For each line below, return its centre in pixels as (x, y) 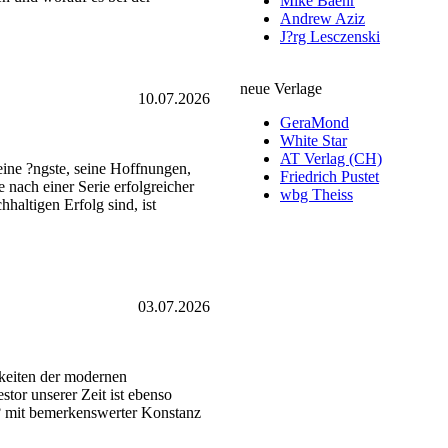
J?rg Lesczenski (330, 36)
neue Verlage (281, 88)
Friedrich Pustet (329, 176)
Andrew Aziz (322, 18)
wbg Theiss (316, 194)
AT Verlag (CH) (331, 158)
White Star (313, 140)
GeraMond (314, 122)
